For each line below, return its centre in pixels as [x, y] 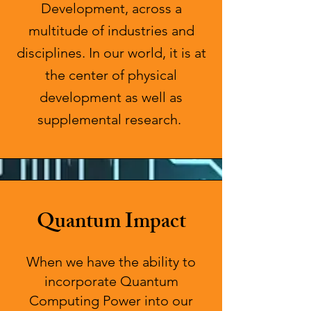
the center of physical [111, 75]
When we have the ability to [111, 262]
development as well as [111, 97]
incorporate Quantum [111, 281]
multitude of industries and [111, 31]
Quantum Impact [111, 224]
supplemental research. [111, 119]
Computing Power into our [111, 301]
